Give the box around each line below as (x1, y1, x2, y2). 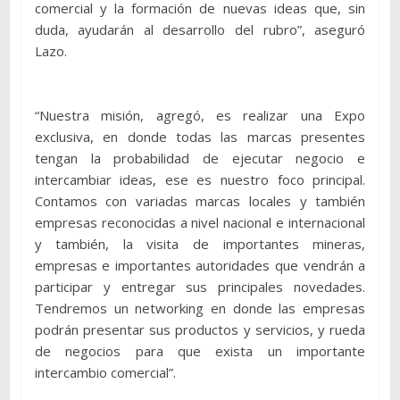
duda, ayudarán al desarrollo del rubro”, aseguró (34, 21, 366, 39)
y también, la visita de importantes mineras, (34, 235, 366, 254)
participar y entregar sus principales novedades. (34, 278, 366, 296)
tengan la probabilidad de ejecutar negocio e (34, 149, 366, 168)
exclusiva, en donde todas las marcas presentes (34, 128, 366, 146)
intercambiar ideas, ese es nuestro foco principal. (34, 171, 366, 189)
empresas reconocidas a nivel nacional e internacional (34, 213, 366, 232)
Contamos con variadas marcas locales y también (34, 192, 366, 211)
